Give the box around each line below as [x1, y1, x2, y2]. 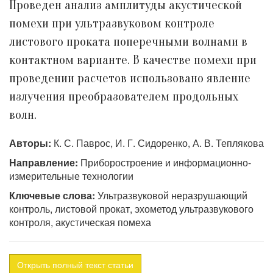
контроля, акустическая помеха [9, 215, 151, 229]
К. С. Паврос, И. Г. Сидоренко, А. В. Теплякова [51, 136, 264, 150]
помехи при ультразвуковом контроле [9, 16, 214, 31]
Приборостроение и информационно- [78, 155, 251, 169]
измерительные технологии [9, 169, 133, 183]
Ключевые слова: [9, 188, 95, 202]
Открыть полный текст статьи [17, 258, 133, 271]
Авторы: [9, 136, 51, 150]
